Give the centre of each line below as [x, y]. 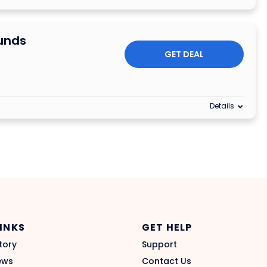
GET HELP [167, 228]
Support [159, 245]
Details [222, 106]
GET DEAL [184, 55]
